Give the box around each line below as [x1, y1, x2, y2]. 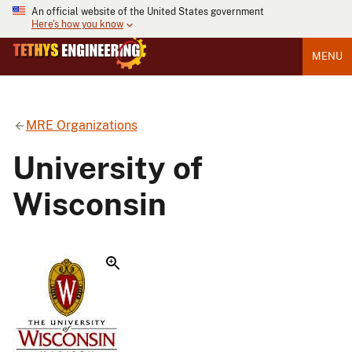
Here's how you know [31, 19, 123, 31]
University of [13, 148, 203, 186]
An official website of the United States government [31, 6, 264, 17]
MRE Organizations [25, 117, 137, 133]
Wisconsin [13, 185, 167, 222]
